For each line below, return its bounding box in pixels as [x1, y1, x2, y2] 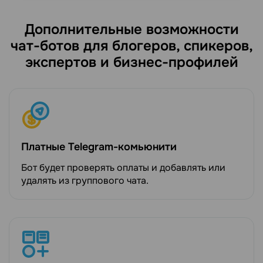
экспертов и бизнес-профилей [25, 53, 238, 71]
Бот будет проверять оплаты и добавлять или [21, 161, 225, 174]
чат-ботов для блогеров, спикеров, [10, 36, 253, 55]
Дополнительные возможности [24, 20, 239, 38]
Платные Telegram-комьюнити [21, 140, 177, 153]
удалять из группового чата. [21, 174, 149, 187]
